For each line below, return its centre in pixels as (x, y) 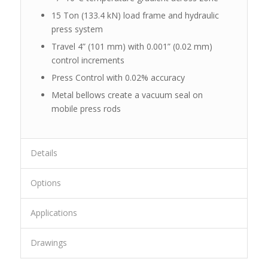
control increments (88, 60)
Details (44, 153)
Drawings (48, 242)
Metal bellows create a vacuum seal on (127, 95)
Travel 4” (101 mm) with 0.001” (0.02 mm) (132, 46)
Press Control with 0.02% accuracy (118, 77)
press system (77, 29)
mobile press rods (86, 108)
